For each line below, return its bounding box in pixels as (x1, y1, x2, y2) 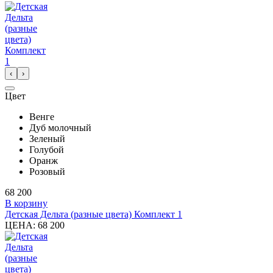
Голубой (29, 144, 64, 155)
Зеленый (29, 133, 65, 144)
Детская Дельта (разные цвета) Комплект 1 (5, 208, 182, 219)
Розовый (29, 166, 65, 177)
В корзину (5, 197, 48, 208)
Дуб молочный (29, 122, 91, 133)
